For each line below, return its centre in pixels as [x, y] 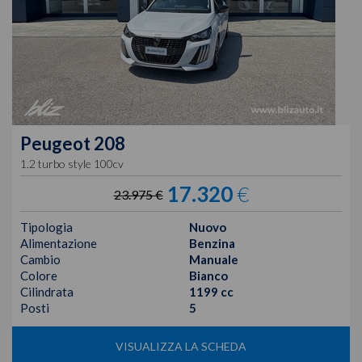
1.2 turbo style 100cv [72, 164]
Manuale [214, 260]
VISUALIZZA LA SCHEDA [181, 347]
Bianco [208, 276]
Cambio [40, 260]
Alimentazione [59, 244]
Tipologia [46, 227]
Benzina [212, 244]
